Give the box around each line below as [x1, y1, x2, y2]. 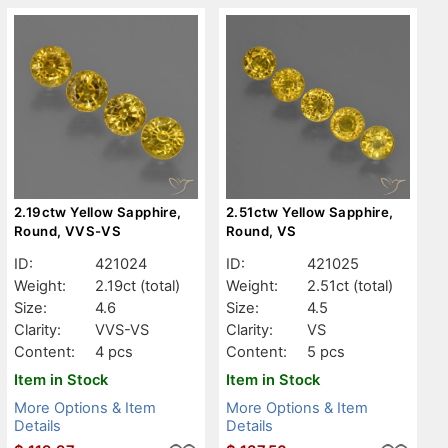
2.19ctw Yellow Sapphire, [14, 203, 182, 220]
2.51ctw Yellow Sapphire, [226, 203, 394, 220]
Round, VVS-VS [14, 222, 122, 239]
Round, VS [226, 222, 297, 239]
